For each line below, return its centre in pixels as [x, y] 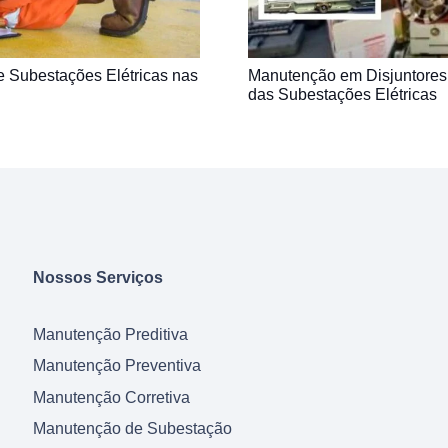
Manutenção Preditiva [111, 334]
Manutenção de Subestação [133, 429]
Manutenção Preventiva [117, 366]
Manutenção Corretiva [112, 397]
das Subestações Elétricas [342, 94]
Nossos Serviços [98, 277]
